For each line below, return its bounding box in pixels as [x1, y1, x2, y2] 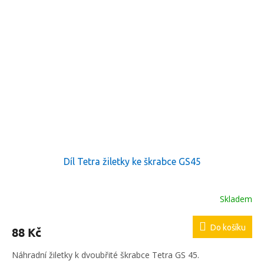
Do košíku [210, 223, 246, 233]
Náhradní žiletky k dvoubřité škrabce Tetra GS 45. [12, 249, 199, 261]
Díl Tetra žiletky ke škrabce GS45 [63, 156, 201, 167]
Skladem [220, 193, 252, 204]
